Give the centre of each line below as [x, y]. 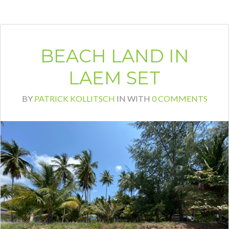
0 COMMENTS [179, 98]
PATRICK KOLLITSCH [74, 98]
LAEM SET [114, 78]
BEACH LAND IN [114, 56]
